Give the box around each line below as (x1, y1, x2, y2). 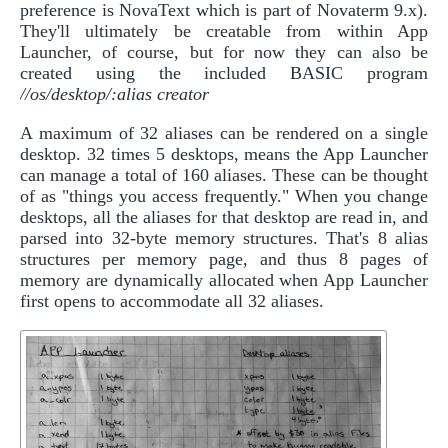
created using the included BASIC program (20, 63, 428, 84)
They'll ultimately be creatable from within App (20, 21, 428, 42)
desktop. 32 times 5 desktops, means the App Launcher (20, 144, 428, 165)
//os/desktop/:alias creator (20, 84, 209, 105)
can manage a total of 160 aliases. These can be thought (20, 165, 428, 186)
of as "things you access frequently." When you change (20, 186, 428, 207)
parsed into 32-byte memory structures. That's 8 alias (20, 228, 428, 249)
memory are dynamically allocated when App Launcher (20, 270, 428, 291)
